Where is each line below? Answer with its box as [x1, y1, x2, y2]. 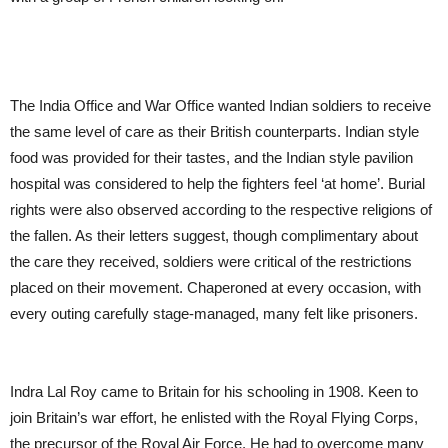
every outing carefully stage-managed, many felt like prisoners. [10, 305, 418, 323]
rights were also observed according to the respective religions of [10, 201, 432, 219]
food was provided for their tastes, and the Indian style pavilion [10, 149, 413, 167]
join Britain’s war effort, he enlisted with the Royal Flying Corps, [10, 409, 418, 427]
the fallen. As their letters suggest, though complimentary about [10, 227, 418, 245]
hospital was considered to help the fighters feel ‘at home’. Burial [10, 175, 425, 193]
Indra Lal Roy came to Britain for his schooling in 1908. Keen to [10, 383, 418, 401]
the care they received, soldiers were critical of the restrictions [10, 253, 412, 271]
